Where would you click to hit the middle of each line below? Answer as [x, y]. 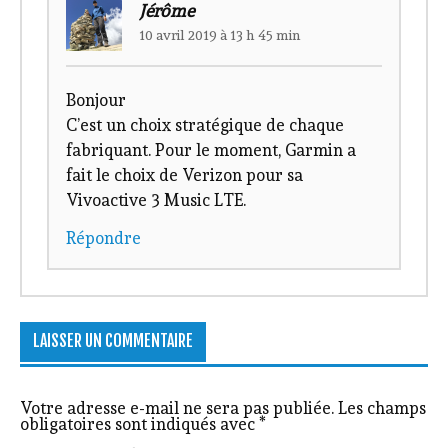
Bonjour [96, 100]
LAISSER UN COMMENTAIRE [112, 340]
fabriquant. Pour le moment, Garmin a [211, 150]
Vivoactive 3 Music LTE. [156, 200]
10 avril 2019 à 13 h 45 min [219, 35]
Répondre [104, 237]
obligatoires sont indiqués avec [140, 424]
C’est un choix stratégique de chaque [205, 125]
